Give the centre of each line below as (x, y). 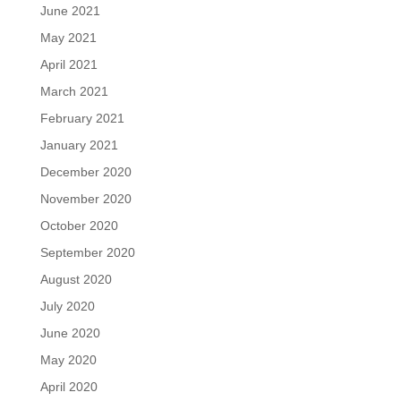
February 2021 (82, 118)
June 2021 (70, 11)
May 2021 (68, 38)
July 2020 (67, 306)
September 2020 (87, 252)
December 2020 (85, 172)
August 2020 (76, 279)
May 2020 (68, 360)
